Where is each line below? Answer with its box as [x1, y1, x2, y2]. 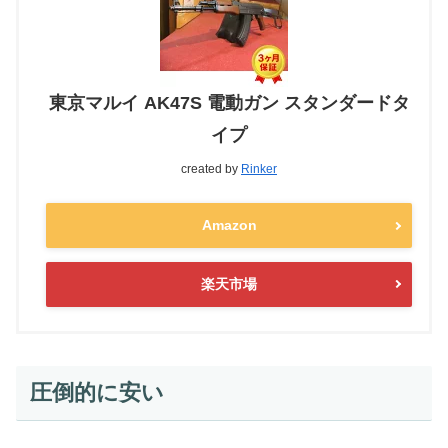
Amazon [201, 217, 257, 234]
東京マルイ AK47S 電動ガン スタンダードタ [48, 93, 410, 114]
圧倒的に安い [29, 380, 164, 406]
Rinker [241, 162, 277, 177]
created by [181, 162, 241, 177]
